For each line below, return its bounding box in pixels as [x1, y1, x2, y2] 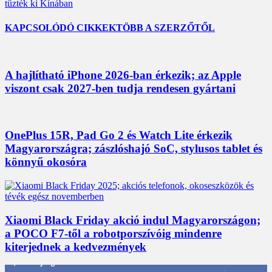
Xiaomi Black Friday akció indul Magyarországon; [5, 213, 260, 226]
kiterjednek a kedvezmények [5, 240, 146, 253]
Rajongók [32, 257, 63, 267]
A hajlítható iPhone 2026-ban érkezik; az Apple [5, 68, 241, 81]
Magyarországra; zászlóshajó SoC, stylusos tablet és [5, 142, 262, 155]
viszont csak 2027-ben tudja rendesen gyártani [5, 81, 236, 95]
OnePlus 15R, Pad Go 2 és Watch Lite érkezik [5, 129, 233, 142]
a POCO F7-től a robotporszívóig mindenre [5, 226, 222, 240]
